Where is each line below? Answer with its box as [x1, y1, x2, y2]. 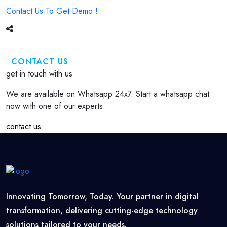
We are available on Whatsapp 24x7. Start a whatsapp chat [6, 88, 209, 100]
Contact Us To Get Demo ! [6, 5, 98, 17]
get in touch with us [6, 68, 72, 80]
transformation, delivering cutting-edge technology [6, 205, 198, 216]
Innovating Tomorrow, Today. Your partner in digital [6, 191, 199, 202]
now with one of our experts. [6, 100, 105, 112]
